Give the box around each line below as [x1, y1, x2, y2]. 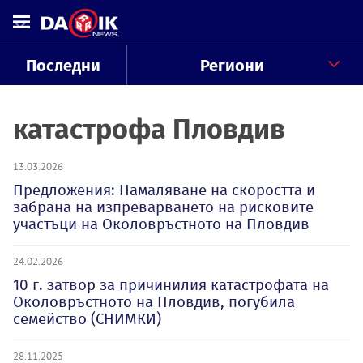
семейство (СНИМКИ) [13, 310, 161, 328]
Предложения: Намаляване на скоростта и [13, 181, 315, 199]
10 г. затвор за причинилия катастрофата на [13, 275, 329, 294]
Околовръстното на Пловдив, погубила [13, 293, 295, 311]
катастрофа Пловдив [13, 113, 285, 146]
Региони [199, 56, 264, 75]
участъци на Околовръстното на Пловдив [13, 215, 310, 233]
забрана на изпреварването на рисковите [13, 198, 314, 216]
